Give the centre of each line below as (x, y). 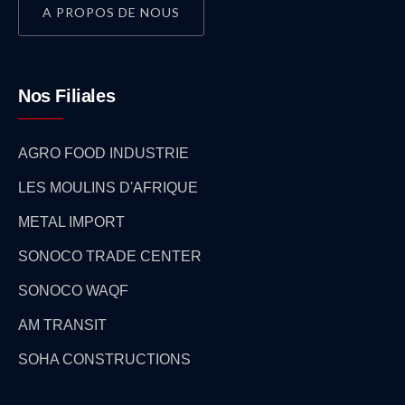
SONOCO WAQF (73, 291)
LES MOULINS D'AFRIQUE (108, 188)
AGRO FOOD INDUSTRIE (104, 154)
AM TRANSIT (62, 325)
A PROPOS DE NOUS (111, 13)
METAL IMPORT (71, 222)
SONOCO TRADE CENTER (110, 257)
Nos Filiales (67, 96)
